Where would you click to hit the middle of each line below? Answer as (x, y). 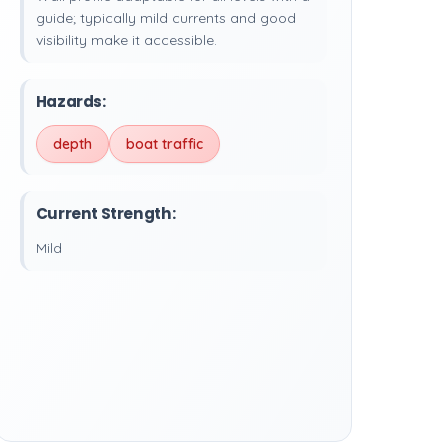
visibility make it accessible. (126, 40)
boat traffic (164, 144)
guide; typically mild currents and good (165, 18)
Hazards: (70, 101)
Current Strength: (105, 213)
